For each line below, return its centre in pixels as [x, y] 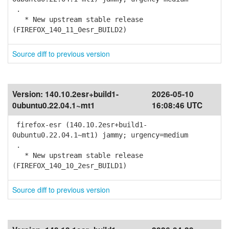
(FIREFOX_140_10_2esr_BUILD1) [70, 166]
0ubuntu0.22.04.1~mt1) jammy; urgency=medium [100, 135]
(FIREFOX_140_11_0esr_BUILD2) [70, 30]
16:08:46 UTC [177, 105]
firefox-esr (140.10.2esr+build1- [80, 125]
